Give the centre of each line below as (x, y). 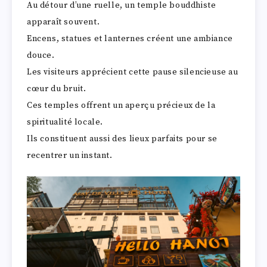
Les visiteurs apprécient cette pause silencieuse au (133, 72)
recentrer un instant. (70, 156)
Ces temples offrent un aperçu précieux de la (121, 106)
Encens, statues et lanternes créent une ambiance (130, 39)
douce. (41, 56)
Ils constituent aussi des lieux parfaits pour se (122, 139)
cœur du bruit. (57, 89)
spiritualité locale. (65, 122)
